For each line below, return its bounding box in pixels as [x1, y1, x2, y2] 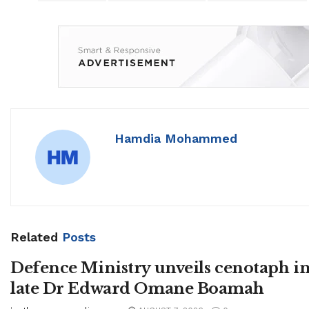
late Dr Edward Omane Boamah [10, 279, 264, 298]
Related [10, 229, 58, 244]
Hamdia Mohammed [114, 130, 237, 146]
